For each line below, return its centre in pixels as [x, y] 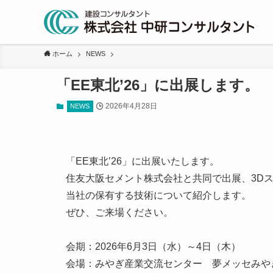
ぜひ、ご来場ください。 [119, 212]
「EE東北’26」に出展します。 [158, 85]
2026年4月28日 [131, 106]
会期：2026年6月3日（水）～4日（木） [153, 246]
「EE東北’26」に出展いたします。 [143, 161]
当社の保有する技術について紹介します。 [158, 195]
